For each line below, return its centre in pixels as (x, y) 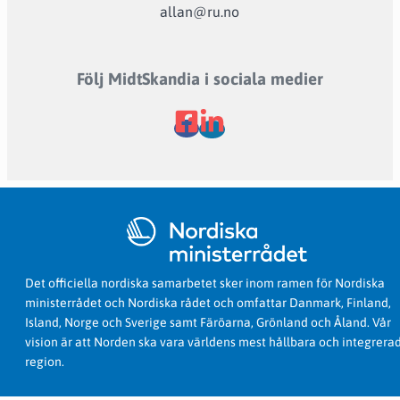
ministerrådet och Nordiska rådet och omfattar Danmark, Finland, (208, 302)
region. (45, 361)
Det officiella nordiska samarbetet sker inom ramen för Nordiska (205, 283)
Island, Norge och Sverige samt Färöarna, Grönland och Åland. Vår (208, 322)
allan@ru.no (200, 11)
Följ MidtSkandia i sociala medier (200, 78)
